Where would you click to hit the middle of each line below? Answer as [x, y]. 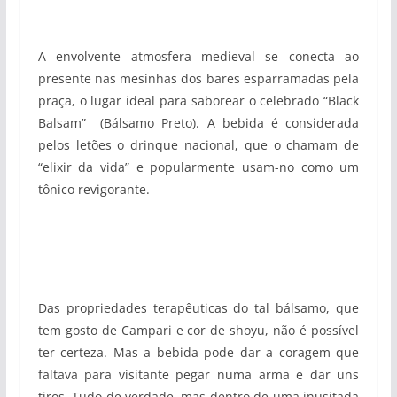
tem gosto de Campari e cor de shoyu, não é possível [198, 330]
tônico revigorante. [93, 189]
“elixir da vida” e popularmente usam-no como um [198, 167]
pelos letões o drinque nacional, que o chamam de [198, 145]
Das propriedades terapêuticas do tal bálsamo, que [198, 308]
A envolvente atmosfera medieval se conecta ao [198, 56]
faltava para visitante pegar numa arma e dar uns [198, 374]
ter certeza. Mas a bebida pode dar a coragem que [198, 352]
